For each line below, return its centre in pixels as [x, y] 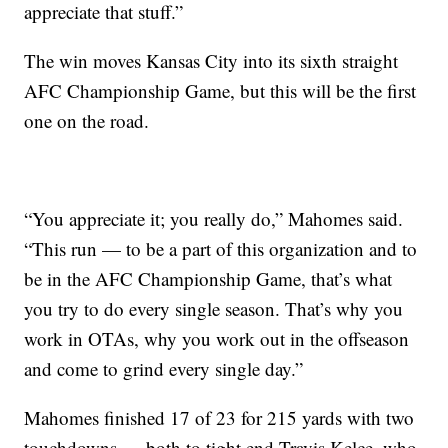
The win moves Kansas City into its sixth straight [211, 61]
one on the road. [87, 121]
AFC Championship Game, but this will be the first [220, 91]
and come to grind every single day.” [164, 369]
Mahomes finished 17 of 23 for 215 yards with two [219, 418]
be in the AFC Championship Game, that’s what [208, 279]
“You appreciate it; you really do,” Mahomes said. [214, 219]
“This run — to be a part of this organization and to [221, 249]
